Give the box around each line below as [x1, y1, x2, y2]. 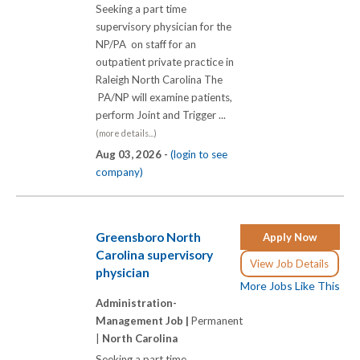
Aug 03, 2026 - [96, 147, 170, 161]
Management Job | [96, 313, 191, 327]
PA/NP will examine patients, [96, 90, 232, 104]
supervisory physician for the [96, 19, 231, 33]
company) [96, 165, 143, 178]
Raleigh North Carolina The [96, 72, 223, 86]
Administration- [96, 296, 177, 309]
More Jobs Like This [240, 279, 340, 293]
